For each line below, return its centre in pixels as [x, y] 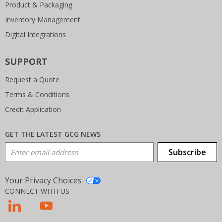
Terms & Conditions [37, 94]
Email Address [30, 148]
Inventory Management [43, 20]
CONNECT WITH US [37, 191]
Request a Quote [32, 80]
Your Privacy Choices [44, 180]
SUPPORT [26, 61]
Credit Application [33, 109]
